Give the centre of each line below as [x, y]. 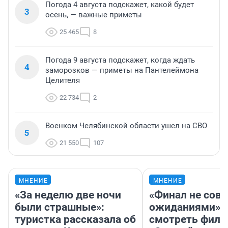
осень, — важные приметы [94, 15]
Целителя [63, 81]
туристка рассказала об [75, 220]
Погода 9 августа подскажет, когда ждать [120, 60]
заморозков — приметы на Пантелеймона [122, 70]
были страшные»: [60, 207]
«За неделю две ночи [68, 195]
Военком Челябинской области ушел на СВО [126, 126]
